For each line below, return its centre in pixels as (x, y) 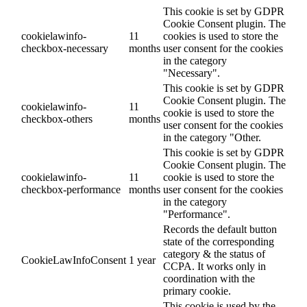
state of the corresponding (219, 241)
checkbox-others (57, 119)
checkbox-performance (71, 189)
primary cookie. (197, 291)
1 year (142, 260)
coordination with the (209, 278)
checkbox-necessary (65, 48)
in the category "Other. (212, 137)
